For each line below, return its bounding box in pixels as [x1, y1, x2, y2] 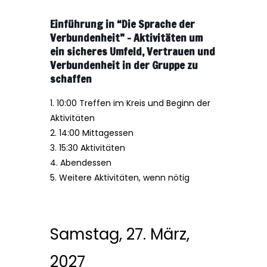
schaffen [50, 71, 92, 86]
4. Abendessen [50, 157, 111, 169]
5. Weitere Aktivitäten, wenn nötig [50, 172, 190, 184]
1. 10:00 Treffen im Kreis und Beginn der [50, 97, 210, 109]
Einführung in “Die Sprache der [50, 16, 195, 32]
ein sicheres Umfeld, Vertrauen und [50, 44, 215, 59]
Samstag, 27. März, [50, 223, 190, 245]
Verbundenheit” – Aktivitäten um [50, 30, 203, 45]
